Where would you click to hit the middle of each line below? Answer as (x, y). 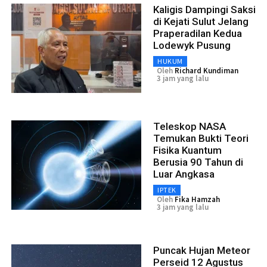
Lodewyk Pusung (192, 46)
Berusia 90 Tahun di (198, 162)
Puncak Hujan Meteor (202, 251)
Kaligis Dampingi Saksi (204, 10)
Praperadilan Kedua (198, 34)
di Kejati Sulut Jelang (201, 22)
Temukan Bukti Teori (201, 139)
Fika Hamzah (197, 200)
